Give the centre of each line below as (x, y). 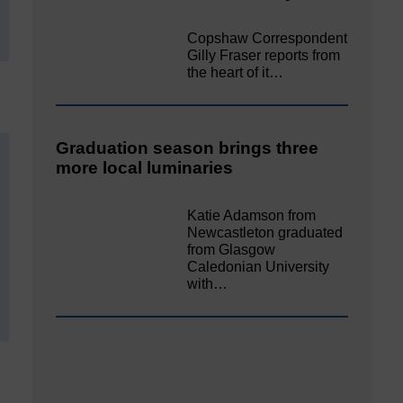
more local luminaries (144, 168)
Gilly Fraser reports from (264, 56)
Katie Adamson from (252, 215)
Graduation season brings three (187, 148)
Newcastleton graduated (265, 232)
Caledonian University (259, 266)
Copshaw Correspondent (268, 39)
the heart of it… (236, 73)
